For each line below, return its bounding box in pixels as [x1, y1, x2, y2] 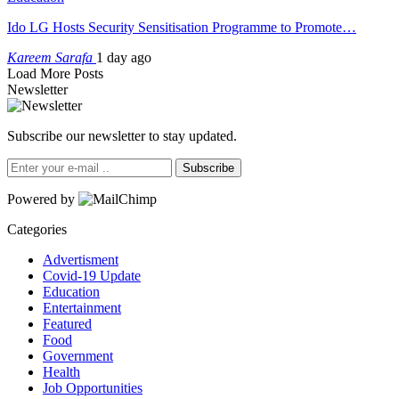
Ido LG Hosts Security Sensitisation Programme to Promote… [7, 19, 356, 35]
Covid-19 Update [43, 267, 141, 283]
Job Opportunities [43, 379, 142, 395]
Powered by [7, 191, 78, 207]
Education [43, 283, 100, 299]
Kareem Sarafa [7, 49, 96, 65]
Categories [7, 221, 67, 237]
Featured [43, 315, 92, 331]
